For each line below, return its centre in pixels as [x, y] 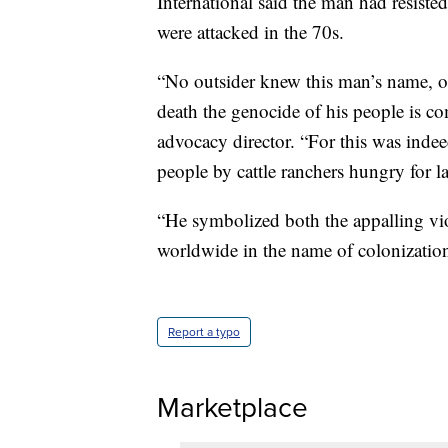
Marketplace [232, 408]
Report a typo [204, 332]
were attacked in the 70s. [250, 32]
